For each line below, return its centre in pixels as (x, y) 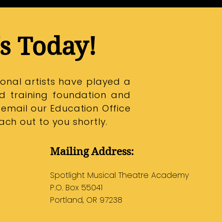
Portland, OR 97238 (86, 200)
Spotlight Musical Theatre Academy (120, 175)
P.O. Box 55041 (77, 188)
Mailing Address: (92, 152)
